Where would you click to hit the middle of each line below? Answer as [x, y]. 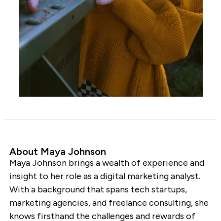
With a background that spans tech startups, [98, 189]
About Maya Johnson [57, 151]
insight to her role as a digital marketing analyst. [105, 176]
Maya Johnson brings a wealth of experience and [107, 163]
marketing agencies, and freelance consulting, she [109, 203]
